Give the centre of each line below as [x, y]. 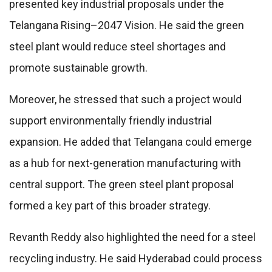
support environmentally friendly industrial [110, 121]
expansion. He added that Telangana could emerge [131, 142]
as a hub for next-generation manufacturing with [125, 163]
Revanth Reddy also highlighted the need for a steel [132, 237]
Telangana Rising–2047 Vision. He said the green [127, 25]
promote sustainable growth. [78, 68]
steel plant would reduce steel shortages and [117, 47]
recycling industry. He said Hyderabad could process [136, 259]
